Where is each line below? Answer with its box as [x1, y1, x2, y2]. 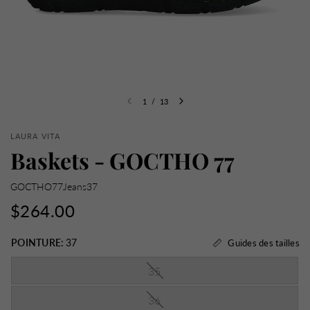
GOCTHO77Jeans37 [10, 181, 98, 192]
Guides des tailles [228, 237, 300, 248]
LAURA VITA [10, 131, 61, 140]
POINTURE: [11, 237, 64, 248]
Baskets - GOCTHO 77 [10, 145, 235, 175]
